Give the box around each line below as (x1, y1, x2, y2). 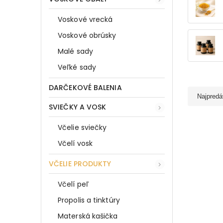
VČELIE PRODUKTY (49, 158, 111, 169)
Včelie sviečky (58, 122, 107, 132)
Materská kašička (58, 211, 118, 221)
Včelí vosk (58, 138, 93, 148)
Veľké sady (58, 62, 96, 72)
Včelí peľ (58, 179, 89, 189)
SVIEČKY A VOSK (49, 102, 107, 112)
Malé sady (58, 46, 93, 56)
